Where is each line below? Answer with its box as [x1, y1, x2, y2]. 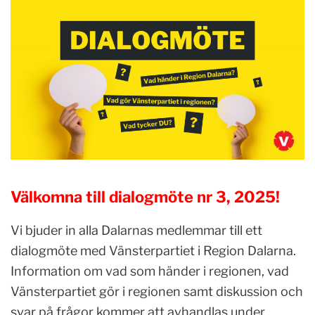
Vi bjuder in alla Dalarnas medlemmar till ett [11, 223, 262, 238]
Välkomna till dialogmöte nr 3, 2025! [11, 188, 280, 207]
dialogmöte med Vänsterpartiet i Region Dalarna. [11, 243, 296, 259]
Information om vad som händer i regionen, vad [11, 264, 289, 279]
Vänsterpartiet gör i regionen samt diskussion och [11, 284, 303, 300]
